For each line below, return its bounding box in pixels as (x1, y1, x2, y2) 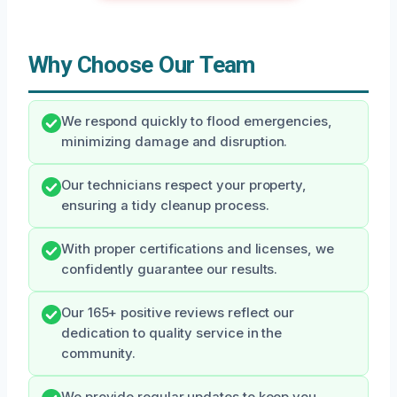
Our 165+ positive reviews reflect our (61, 305, 295, 322)
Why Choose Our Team (28, 51, 255, 79)
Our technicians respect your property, (61, 177, 307, 194)
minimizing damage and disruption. (61, 134, 288, 151)
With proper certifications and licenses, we (61, 241, 334, 258)
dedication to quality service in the (61, 325, 283, 342)
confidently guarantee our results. (61, 261, 278, 278)
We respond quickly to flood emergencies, (61, 113, 332, 130)
